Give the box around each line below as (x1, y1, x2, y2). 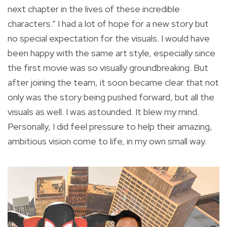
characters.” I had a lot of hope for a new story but (8, 17, 209, 29)
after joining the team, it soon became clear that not (8, 76, 219, 88)
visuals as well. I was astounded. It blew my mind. (8, 105, 199, 118)
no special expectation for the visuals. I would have (8, 32, 210, 44)
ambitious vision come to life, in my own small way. (8, 135, 207, 147)
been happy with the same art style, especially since (8, 47, 215, 59)
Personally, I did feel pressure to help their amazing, (8, 120, 212, 132)
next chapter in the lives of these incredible (8, 3, 180, 15)
